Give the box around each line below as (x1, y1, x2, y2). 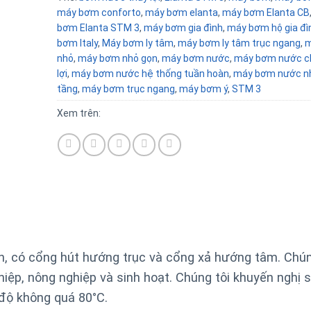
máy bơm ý (178, 83, 228, 94)
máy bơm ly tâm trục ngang (177, 37, 301, 49)
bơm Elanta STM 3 (56, 22, 140, 33)
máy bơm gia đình (143, 22, 223, 33)
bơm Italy (56, 37, 98, 49)
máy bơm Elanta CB (221, 7, 310, 18)
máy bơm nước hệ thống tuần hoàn (71, 68, 229, 79)
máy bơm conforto (56, 7, 141, 18)
